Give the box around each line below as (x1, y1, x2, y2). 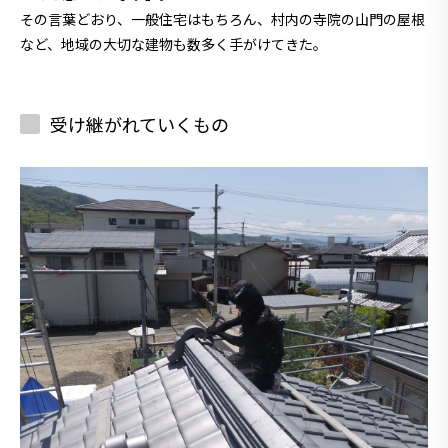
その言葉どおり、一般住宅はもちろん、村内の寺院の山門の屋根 (20, 8, 425, 29)
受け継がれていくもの (50, 110, 229, 137)
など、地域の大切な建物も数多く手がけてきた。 (20, 33, 327, 54)
